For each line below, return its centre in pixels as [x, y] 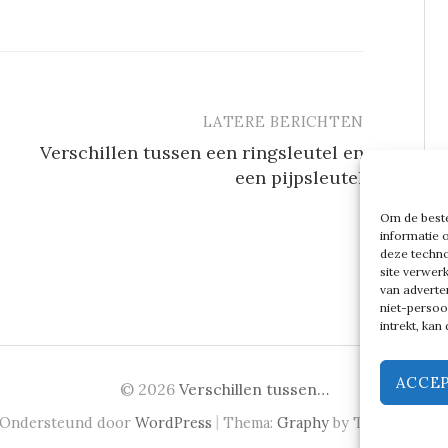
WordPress [173, 422]
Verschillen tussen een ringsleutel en [202, 152]
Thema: [249, 422]
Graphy [302, 422]
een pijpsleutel [299, 177]
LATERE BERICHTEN [283, 121]
